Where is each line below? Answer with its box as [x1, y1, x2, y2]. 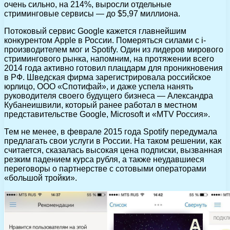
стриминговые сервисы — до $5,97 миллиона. [4, 9, 180, 18]
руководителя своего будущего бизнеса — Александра [4, 91, 213, 100]
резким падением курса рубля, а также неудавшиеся [4, 155, 204, 164]
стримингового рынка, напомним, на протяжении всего [4, 54, 214, 63]
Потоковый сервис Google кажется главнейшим [4, 26, 186, 35]
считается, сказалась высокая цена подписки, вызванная [4, 145, 222, 155]
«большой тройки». [4, 173, 77, 182]
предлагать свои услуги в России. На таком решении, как [4, 136, 221, 145]
